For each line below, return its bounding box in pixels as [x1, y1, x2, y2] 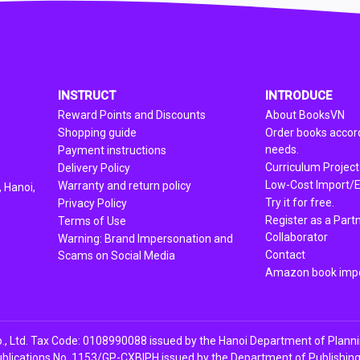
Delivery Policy [58, 162, 130, 174]
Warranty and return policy [58, 179, 191, 192]
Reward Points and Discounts [58, 108, 206, 121]
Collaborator [265, 231, 328, 243]
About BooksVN [265, 108, 345, 121]
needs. [265, 143, 299, 156]
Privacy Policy [58, 197, 127, 210]
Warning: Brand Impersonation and [58, 232, 233, 245]
